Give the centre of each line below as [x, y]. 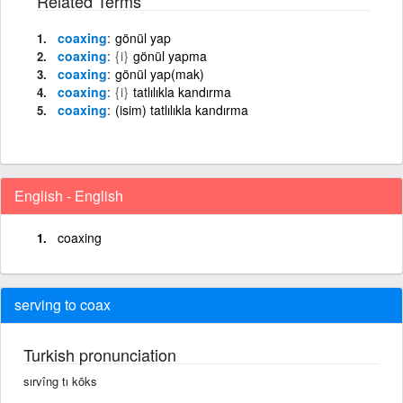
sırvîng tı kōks [60, 381]
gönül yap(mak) [160, 73]
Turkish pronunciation [100, 354]
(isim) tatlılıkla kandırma [182, 109]
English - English [69, 195]
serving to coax [63, 304]
